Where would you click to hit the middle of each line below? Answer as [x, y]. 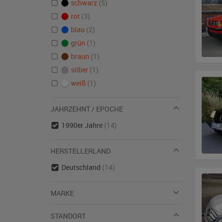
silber [79, 70]
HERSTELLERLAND [81, 151]
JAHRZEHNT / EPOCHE [87, 109]
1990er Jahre [83, 125]
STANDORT [68, 216]
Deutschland [82, 167]
